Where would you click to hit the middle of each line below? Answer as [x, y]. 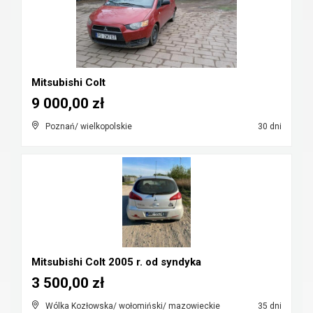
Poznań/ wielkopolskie [89, 126]
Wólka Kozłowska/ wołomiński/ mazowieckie [133, 306]
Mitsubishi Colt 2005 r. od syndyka [116, 262]
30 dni [269, 126]
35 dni [269, 306]
